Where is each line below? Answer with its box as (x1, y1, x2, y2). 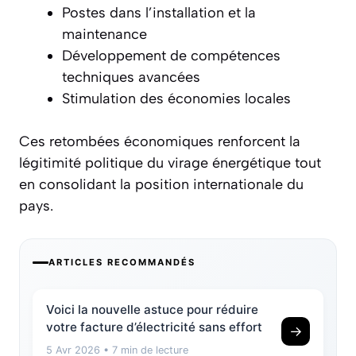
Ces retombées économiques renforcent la (19, 133, 300, 151)
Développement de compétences (62, 47, 281, 65)
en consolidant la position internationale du (19, 176, 304, 194)
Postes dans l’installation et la (62, 4, 256, 22)
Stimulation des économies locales (62, 90, 291, 108)
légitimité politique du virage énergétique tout (19, 154, 321, 172)
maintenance (62, 25, 147, 44)
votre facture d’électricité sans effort (46, 319, 262, 335)
